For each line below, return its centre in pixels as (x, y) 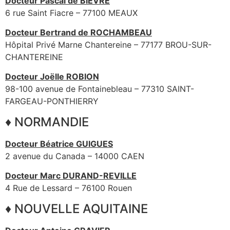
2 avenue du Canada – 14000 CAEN (75, 156)
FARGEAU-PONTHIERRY (52, 101)
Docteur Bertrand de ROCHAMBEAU (79, 33)
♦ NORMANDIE (47, 122)
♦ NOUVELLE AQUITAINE (76, 208)
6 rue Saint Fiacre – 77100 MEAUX (71, 13)
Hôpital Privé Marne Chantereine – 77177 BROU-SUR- (108, 45)
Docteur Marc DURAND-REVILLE (71, 176)
